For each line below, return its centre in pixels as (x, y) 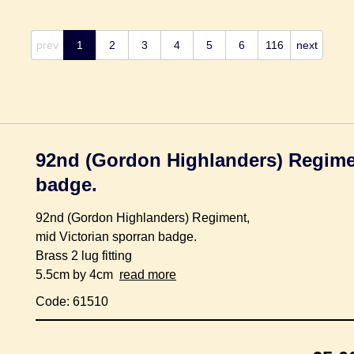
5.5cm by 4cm (77, 275)
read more (148, 275)
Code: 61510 (72, 301)
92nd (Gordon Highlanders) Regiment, (143, 218)
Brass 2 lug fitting (84, 256)
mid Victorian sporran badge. (116, 237)
